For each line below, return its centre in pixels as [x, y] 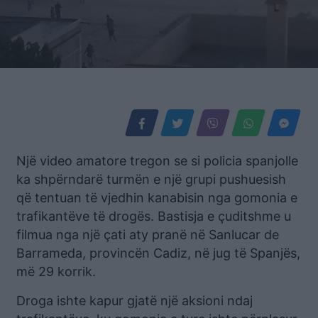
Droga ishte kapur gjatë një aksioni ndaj [135, 300]
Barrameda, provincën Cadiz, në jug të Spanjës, [158, 253]
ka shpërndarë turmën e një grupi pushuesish [151, 179]
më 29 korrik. [56, 271]
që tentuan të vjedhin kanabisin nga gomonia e [157, 197]
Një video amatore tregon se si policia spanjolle [157, 160]
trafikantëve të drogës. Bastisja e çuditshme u [154, 216]
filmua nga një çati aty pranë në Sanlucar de [148, 234]
